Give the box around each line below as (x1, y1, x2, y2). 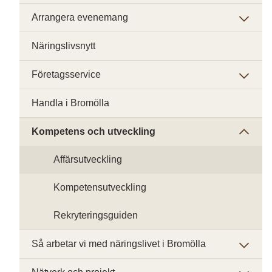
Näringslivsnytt (32, 41, 95, 51)
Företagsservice (32, 69, 101, 80)
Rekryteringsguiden (53, 210, 138, 220)
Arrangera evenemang (32, 12, 128, 22)
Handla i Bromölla (32, 98, 109, 108)
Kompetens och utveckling (32, 126, 155, 137)
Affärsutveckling (53, 154, 122, 165)
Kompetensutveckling (53, 182, 146, 192)
